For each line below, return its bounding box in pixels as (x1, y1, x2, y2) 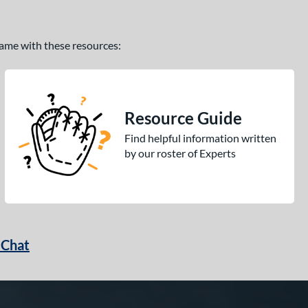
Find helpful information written (124, 131, 276, 145)
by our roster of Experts (124, 146, 236, 160)
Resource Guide (124, 108, 242, 129)
